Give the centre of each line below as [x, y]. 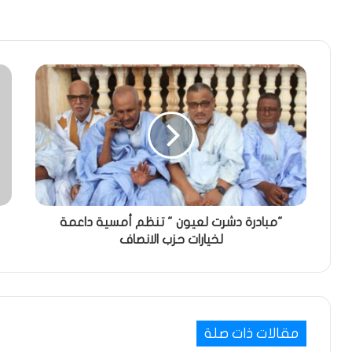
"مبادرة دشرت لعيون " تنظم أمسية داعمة [171, 223]
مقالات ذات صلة [251, 334]
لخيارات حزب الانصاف [171, 240]
